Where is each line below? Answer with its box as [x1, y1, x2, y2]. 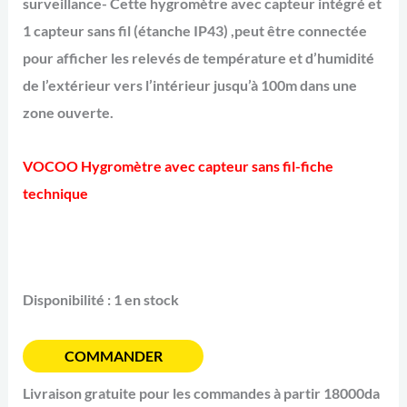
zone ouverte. [23, 104, 114, 122]
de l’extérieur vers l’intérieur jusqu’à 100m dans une [23, 76, 358, 94]
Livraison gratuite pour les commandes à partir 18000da [23, 384, 381, 402]
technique [23, 184, 89, 203]
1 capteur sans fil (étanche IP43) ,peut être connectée [23, 22, 368, 40]
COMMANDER [64, 347, 163, 365]
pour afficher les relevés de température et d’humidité [23, 49, 375, 67]
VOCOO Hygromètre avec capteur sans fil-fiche [23, 157, 334, 175]
